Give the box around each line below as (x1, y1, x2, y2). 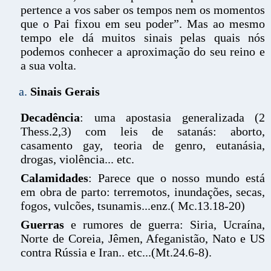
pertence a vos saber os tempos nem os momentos (21, 3, 265, 16)
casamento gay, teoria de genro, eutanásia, (21, 139, 265, 152)
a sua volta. (21, 59, 76, 72)
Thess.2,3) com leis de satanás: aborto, (21, 125, 265, 138)
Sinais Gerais (30, 85, 100, 98)
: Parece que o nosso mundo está (88, 171, 265, 184)
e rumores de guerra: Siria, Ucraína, (64, 218, 265, 231)
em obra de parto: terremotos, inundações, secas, (21, 185, 265, 198)
